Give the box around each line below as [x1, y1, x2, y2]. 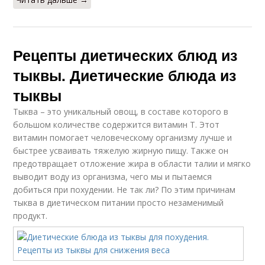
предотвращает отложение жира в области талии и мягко [13, 158, 251, 170]
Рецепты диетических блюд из [13, 44, 238, 66]
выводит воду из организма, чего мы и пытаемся [13, 171, 212, 183]
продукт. [13, 210, 48, 222]
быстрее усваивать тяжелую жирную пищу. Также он [13, 145, 229, 157]
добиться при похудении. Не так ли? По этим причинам [13, 184, 236, 196]
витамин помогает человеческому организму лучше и [13, 132, 232, 144]
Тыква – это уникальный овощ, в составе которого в [13, 106, 229, 118]
